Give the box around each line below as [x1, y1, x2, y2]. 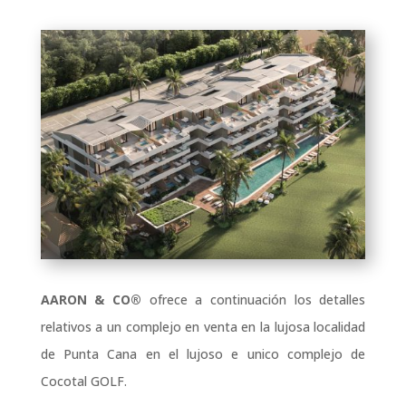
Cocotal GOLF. [40, 372, 127, 391]
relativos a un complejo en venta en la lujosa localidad [40, 318, 366, 336]
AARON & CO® [40, 291, 142, 309]
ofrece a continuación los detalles [141, 291, 366, 309]
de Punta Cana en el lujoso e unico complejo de [40, 345, 366, 363]
